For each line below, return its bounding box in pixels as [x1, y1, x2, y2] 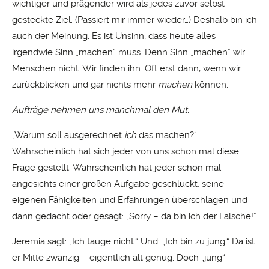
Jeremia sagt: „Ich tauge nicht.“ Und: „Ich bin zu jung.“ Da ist [12, 236, 255, 247]
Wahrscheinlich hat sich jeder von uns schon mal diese [12, 146, 239, 157]
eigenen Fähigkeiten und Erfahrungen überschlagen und [12, 195, 247, 206]
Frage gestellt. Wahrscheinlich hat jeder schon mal [12, 162, 221, 174]
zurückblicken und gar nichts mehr [12, 79, 158, 90]
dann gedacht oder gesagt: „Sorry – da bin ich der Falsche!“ [12, 211, 256, 222]
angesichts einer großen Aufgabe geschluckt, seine [12, 178, 224, 190]
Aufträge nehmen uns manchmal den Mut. [12, 104, 189, 116]
